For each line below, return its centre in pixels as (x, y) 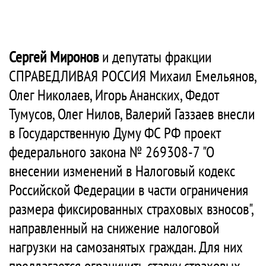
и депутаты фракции (155, 57)
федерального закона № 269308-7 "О (112, 152)
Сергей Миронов (54, 57)
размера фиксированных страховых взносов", (131, 209)
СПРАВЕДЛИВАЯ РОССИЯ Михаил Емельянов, (132, 76)
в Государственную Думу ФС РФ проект (115, 133)
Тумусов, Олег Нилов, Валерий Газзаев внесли (132, 114)
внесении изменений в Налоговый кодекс (122, 171)
